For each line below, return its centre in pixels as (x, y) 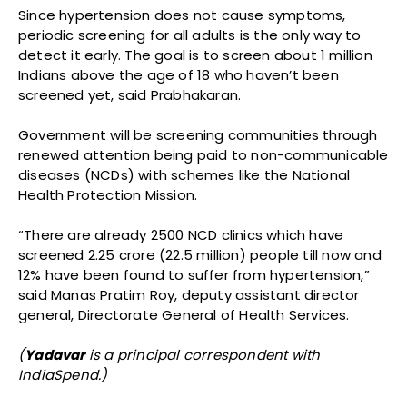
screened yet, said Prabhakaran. (130, 95)
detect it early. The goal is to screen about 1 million (195, 55)
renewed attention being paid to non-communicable (203, 155)
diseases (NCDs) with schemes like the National (184, 175)
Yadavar (55, 355)
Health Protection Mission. (108, 195)
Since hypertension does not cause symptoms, (182, 15)
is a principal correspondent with (203, 355)
